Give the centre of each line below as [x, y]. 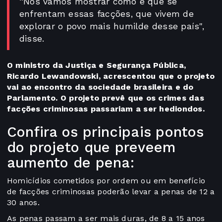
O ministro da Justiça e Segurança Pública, [97, 65]
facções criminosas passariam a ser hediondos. [106, 109]
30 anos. [25, 203]
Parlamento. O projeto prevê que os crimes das [106, 98]
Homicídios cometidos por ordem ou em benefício [106, 181]
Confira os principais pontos [106, 132]
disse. [32, 39]
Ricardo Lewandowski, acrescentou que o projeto [111, 76]
